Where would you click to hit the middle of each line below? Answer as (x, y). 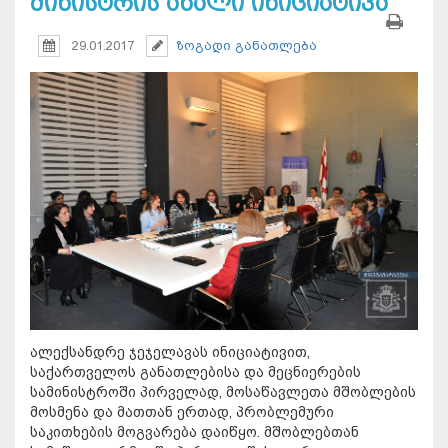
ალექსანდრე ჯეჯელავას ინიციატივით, (170, 351)
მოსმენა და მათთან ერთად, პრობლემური (182, 411)
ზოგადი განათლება (246, 46)
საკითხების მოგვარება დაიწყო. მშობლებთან (194, 431)
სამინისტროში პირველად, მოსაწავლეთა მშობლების (223, 391)
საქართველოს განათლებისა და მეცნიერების (195, 371)
